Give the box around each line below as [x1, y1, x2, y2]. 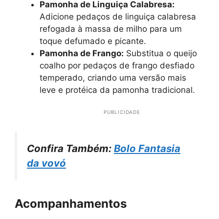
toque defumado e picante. [40, 36, 146, 46]
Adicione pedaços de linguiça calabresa [40, 11, 196, 22]
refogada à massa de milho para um [40, 23, 182, 34]
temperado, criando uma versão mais [40, 72, 186, 83]
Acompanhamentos [15, 197, 127, 211]
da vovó [27, 156, 66, 169]
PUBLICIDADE [104, 109, 140, 115]
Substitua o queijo [124, 48, 197, 58]
